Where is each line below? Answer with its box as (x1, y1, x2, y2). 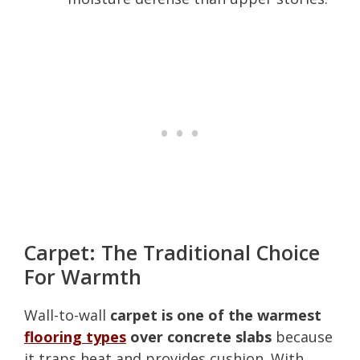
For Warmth (24, 262, 141, 290)
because (272, 326, 333, 346)
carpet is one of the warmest (110, 305, 321, 325)
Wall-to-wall (24, 305, 110, 325)
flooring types (24, 326, 126, 346)
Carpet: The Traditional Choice (24, 238, 320, 266)
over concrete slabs (126, 326, 272, 346)
